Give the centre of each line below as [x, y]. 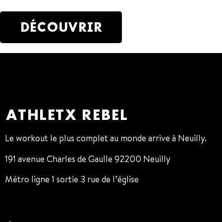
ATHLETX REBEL [66, 115]
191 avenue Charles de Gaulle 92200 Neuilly [88, 159]
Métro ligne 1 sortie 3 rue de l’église [72, 179]
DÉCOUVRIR [61, 27]
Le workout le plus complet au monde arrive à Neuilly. [106, 138]
